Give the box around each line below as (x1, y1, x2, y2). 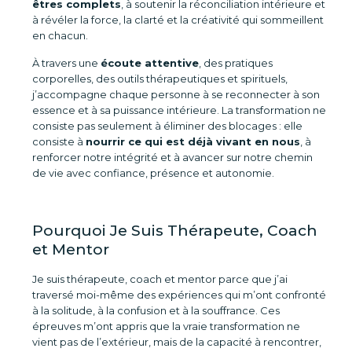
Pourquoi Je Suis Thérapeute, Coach (31, 222, 317, 240)
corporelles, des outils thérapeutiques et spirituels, (31, 72, 288, 85)
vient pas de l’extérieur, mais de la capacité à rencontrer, (31, 335, 321, 348)
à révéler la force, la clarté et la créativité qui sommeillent (31, 13, 324, 26)
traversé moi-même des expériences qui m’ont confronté (31, 288, 326, 301)
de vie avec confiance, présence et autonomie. (31, 167, 274, 179)
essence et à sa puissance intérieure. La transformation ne (31, 104, 326, 116)
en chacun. (31, 29, 88, 42)
